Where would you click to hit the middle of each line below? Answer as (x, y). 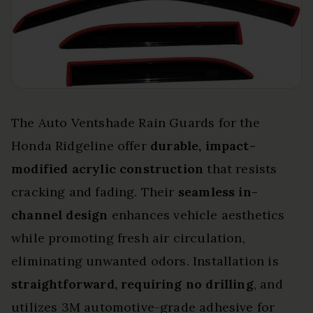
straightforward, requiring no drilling (132, 284)
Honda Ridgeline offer (81, 146)
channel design (60, 215)
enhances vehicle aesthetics (196, 215)
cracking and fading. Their (95, 192)
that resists (240, 169)
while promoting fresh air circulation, (128, 238)
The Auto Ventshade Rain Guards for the (136, 123)
